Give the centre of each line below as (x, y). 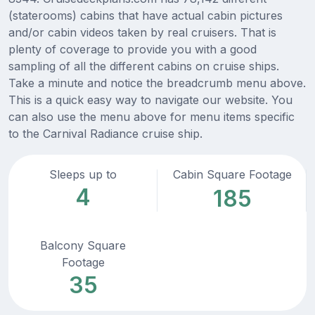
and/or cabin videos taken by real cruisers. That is (142, 33)
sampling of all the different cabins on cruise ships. (144, 66)
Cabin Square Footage (232, 175)
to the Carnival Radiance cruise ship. (105, 134)
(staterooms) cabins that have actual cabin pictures (146, 16)
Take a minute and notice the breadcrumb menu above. (157, 83)
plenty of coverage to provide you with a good (133, 50)
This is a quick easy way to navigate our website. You (150, 100)
